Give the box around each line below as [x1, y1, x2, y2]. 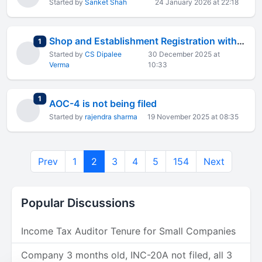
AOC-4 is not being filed [49, 98, 157, 109]
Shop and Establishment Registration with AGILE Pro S [237, 35, 244, 47]
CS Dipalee [85, 50, 122, 58]
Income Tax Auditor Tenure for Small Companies [21, 225, 236, 237]
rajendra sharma [85, 112, 137, 121]
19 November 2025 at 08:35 [147, 112, 239, 121]
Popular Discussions [21, 196, 135, 210]
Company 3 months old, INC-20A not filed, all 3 [21, 249, 232, 261]
